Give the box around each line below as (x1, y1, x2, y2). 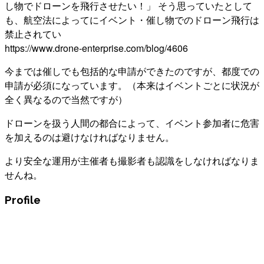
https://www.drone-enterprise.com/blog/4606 (5, 41, 188, 55)
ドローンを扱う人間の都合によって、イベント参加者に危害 (5, 116, 259, 130)
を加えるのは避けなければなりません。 (5, 130, 174, 144)
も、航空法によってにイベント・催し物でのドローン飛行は (5, 13, 259, 27)
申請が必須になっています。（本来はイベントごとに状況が (5, 78, 259, 93)
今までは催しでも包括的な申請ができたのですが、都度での (5, 64, 259, 78)
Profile (5, 193, 41, 206)
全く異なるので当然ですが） (5, 93, 127, 107)
